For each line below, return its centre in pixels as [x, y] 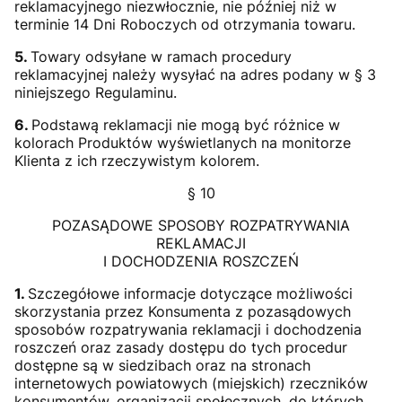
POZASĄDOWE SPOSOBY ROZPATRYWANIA [201, 225]
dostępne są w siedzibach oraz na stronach [162, 365]
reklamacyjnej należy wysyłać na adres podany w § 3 [195, 74]
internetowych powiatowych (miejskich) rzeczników [191, 383]
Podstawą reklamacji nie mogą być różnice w [186, 125]
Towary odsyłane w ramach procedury [161, 57]
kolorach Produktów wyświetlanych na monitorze [183, 143]
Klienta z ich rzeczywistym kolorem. [137, 161]
